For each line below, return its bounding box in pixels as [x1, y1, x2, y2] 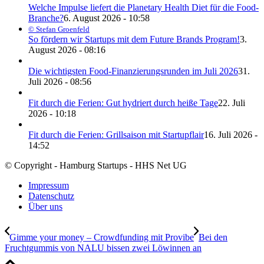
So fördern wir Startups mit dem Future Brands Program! [28, 34, 240, 44]
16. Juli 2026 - [204, 129, 258, 140]
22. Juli [218, 97, 245, 108]
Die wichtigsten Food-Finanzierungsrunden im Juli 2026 [28, 65, 238, 76]
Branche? [28, 12, 64, 23]
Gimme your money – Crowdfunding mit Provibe [9, 232, 194, 242]
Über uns [28, 201, 62, 212]
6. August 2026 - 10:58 [64, 12, 150, 23]
